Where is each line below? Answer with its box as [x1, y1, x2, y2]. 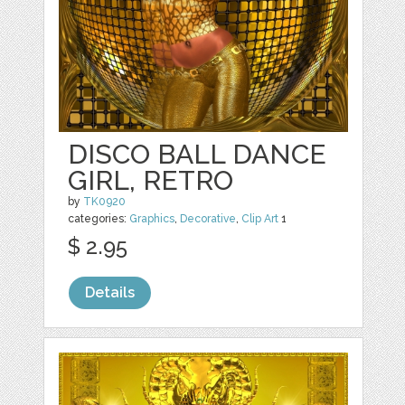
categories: [68, 212, 130, 226]
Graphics [129, 212, 175, 226]
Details [85, 284, 136, 302]
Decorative [180, 212, 237, 226]
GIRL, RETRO [68, 165, 234, 197]
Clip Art [241, 212, 279, 226]
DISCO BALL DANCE [68, 138, 327, 171]
